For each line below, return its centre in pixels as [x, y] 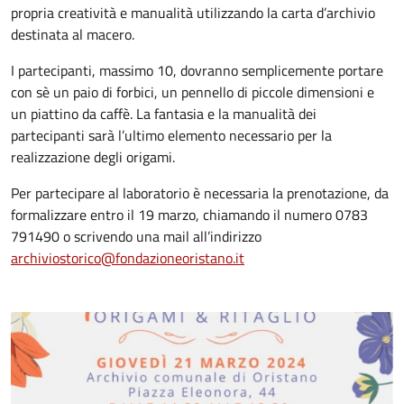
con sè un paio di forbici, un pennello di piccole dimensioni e [193, 92]
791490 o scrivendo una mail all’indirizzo [136, 236]
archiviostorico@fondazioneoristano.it [128, 258]
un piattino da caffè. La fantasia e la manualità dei [164, 114]
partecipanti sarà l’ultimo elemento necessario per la [171, 135]
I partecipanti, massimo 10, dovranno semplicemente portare [197, 70]
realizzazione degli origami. [93, 157]
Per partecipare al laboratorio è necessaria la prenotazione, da [200, 193]
